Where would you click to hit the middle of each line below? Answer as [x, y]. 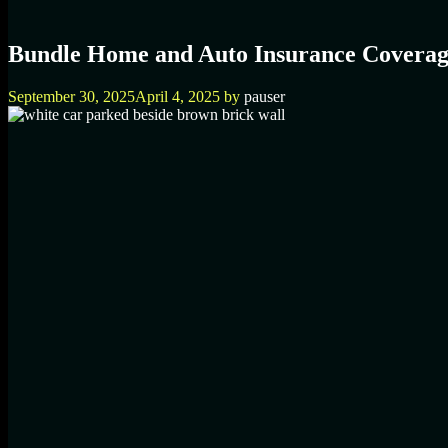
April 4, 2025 [177, 96]
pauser [264, 96]
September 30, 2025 [71, 96]
